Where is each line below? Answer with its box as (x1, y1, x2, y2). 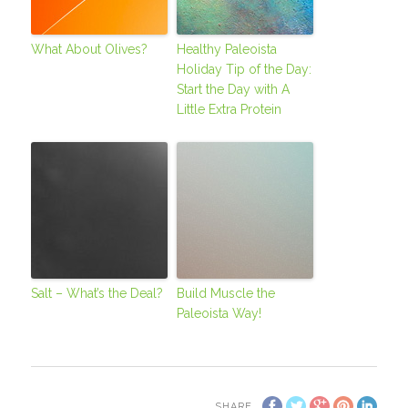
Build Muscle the (177, 286, 276, 301)
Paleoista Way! (177, 306, 262, 321)
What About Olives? (31, 42, 148, 57)
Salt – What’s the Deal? (31, 286, 164, 301)
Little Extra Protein (177, 102, 282, 117)
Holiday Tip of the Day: (177, 62, 312, 77)
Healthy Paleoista (177, 42, 278, 57)
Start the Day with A (177, 82, 291, 97)
